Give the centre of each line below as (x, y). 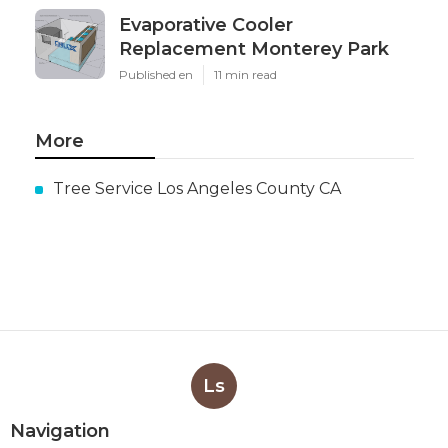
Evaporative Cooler (205, 25)
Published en (155, 75)
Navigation (60, 431)
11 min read (245, 75)
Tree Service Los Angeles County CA (196, 189)
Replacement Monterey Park (253, 49)
